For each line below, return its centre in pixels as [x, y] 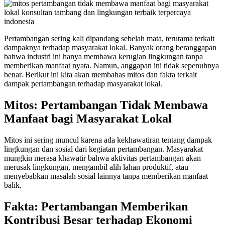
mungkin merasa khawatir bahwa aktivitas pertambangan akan [102, 158]
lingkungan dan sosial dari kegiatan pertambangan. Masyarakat [103, 149]
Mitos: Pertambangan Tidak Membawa [106, 105]
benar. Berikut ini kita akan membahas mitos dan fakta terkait [100, 75]
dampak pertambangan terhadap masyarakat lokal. [83, 84]
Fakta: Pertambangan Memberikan [96, 206]
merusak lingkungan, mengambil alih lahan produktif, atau [96, 167]
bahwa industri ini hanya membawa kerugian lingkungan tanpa [103, 57]
